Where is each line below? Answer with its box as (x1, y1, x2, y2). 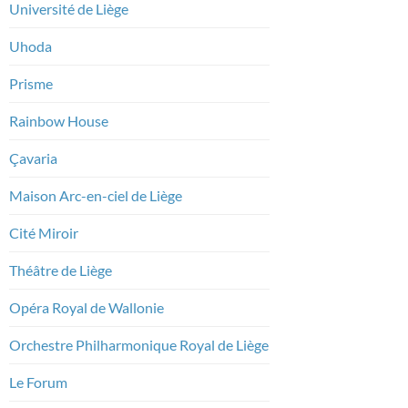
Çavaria (9, 148, 60, 167)
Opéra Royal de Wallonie (9, 298, 164, 316)
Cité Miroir (9, 223, 78, 241)
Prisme (9, 74, 53, 92)
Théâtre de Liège (9, 260, 112, 279)
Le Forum (9, 372, 67, 391)
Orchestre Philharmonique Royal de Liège (9, 335, 269, 353)
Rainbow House (9, 111, 111, 129)
